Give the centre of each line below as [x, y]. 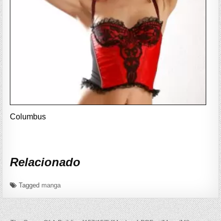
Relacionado [45, 162]
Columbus [28, 116]
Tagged [29, 185]
